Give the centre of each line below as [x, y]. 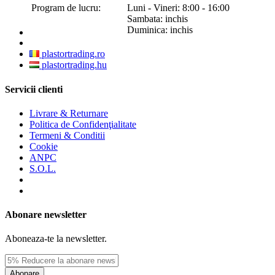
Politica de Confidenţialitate [83, 124]
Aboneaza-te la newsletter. [56, 239]
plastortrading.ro [72, 54]
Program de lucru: [66, 8]
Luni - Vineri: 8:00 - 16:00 [178, 8]
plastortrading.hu [73, 65]
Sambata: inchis [157, 19]
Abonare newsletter [46, 215]
